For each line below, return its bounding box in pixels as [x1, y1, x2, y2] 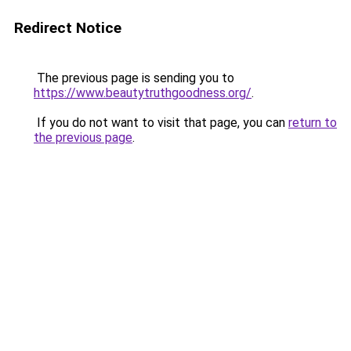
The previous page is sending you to [34, 71, 234, 85]
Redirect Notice [14, 19, 121, 37]
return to [288, 115, 337, 130]
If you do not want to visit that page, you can [34, 115, 288, 130]
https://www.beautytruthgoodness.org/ [34, 85, 251, 100]
